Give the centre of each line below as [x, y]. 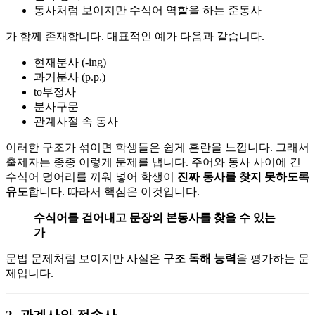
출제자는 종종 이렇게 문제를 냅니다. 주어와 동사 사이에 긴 [153, 162]
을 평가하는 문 [273, 258]
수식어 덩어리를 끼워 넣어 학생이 [91, 176]
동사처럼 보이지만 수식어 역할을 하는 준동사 [148, 10]
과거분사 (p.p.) [70, 77]
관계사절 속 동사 [76, 121]
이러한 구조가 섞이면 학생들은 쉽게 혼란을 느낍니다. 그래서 [157, 147]
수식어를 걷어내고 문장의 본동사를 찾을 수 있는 [155, 217]
